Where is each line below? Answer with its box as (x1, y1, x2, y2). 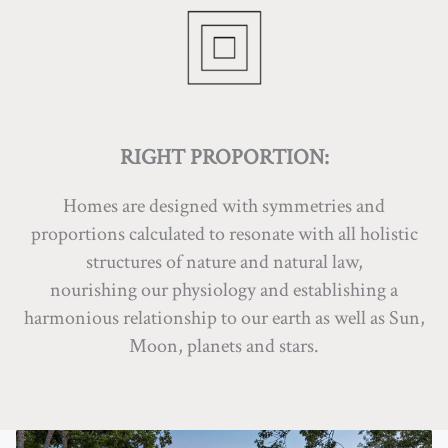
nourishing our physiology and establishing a (50, 277, 398, 303)
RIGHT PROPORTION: (119, 143, 329, 172)
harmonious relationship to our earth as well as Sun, (23, 305, 425, 331)
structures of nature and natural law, (85, 249, 363, 275)
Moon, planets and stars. (129, 333, 319, 359)
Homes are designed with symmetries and (63, 193, 385, 219)
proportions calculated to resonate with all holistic (30, 221, 418, 247)
